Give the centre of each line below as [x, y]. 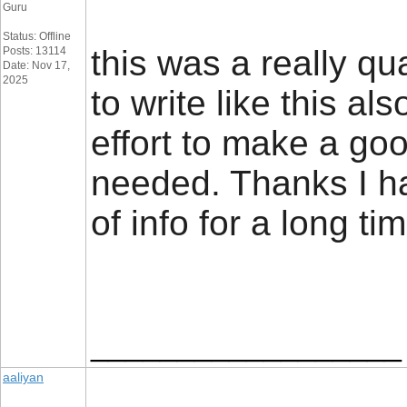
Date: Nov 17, [36, 65]
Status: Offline [37, 36]
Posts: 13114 [35, 51]
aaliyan [23, 377]
